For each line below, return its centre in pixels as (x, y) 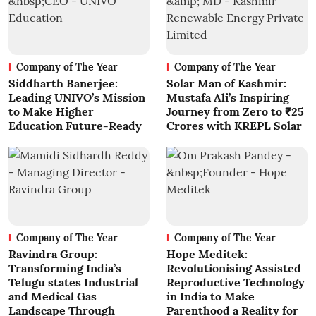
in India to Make (211, 297)
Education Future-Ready (75, 125)
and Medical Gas (53, 297)
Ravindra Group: (53, 254)
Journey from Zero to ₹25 (235, 111)
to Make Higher (51, 111)
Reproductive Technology (236, 282)
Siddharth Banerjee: (63, 83)
